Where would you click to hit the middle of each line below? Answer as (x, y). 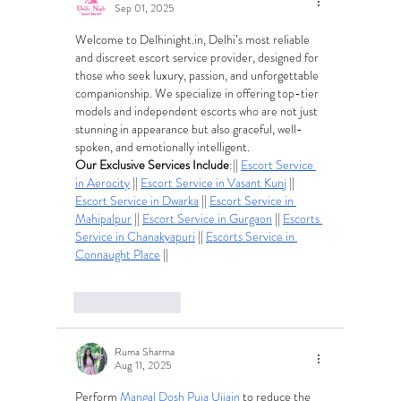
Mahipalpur (103, 218)
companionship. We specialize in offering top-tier (198, 93)
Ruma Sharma (145, 351)
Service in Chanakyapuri (135, 236)
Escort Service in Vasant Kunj (213, 182)
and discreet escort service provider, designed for (198, 57)
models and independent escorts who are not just (198, 111)
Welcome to (107, 39)
